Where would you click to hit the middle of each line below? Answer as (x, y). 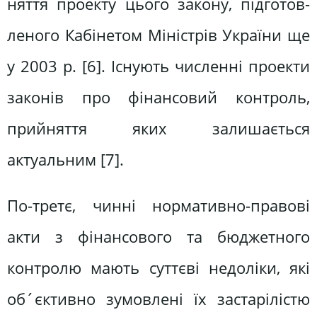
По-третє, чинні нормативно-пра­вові (158, 206)
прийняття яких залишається (158, 128)
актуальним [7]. (65, 159)
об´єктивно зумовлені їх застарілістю (158, 299)
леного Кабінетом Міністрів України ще (158, 35)
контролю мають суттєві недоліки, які (158, 268)
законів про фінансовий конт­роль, (158, 97)
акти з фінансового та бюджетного (158, 237)
